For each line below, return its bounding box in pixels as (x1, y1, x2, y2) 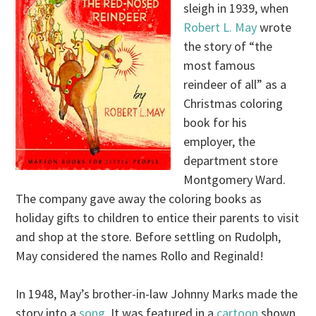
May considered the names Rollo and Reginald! (16, 248, 265, 265)
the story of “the (183, 38, 273, 55)
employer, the (183, 133, 256, 150)
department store (183, 152, 279, 169)
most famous (183, 57, 256, 74)
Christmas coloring (183, 95, 284, 112)
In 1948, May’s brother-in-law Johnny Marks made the (16, 286, 298, 303)
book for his (183, 114, 248, 131)
